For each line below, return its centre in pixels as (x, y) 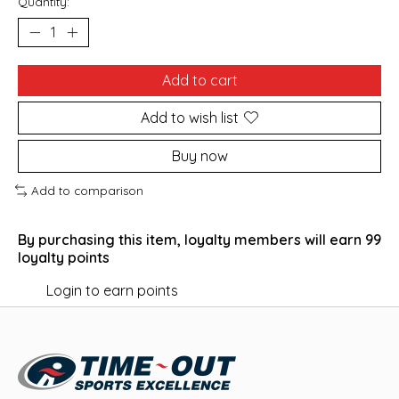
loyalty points (64, 257)
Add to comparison (87, 190)
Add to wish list (190, 117)
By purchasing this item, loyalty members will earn (191, 239)
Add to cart (199, 80)
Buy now (199, 155)
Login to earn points (112, 290)
